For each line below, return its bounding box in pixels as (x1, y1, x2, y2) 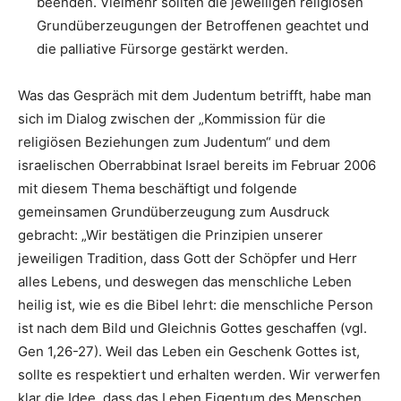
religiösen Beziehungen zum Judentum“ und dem (18, 133, 330, 150)
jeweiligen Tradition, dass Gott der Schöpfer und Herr (18, 250, 357, 267)
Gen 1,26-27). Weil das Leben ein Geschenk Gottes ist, (18, 343, 360, 360)
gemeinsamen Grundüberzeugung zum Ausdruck (18, 203, 329, 220)
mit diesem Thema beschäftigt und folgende (18, 180, 297, 197)
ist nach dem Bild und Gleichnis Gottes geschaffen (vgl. (18, 320, 367, 337)
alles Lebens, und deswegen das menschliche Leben (18, 273, 352, 290)
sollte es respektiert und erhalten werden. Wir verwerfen (18, 366, 380, 383)
